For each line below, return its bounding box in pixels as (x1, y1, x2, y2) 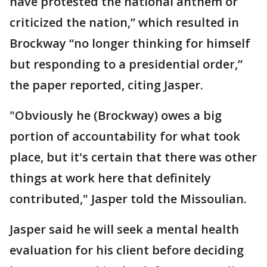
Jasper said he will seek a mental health (10, 221, 239, 237)
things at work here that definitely (10, 169, 211, 186)
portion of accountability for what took (10, 128, 240, 144)
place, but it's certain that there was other (10, 148, 257, 165)
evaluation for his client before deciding (10, 241, 244, 258)
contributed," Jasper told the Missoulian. (10, 190, 247, 207)
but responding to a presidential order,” (10, 55, 243, 72)
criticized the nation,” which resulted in (10, 14, 239, 30)
